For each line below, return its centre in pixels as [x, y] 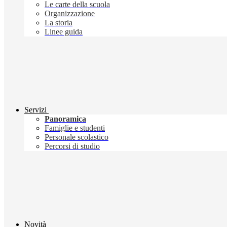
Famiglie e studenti [75, 128]
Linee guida [64, 32]
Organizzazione [70, 14]
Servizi [35, 110]
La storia [59, 23]
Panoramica [65, 119]
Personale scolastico [77, 137]
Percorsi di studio [72, 146]
